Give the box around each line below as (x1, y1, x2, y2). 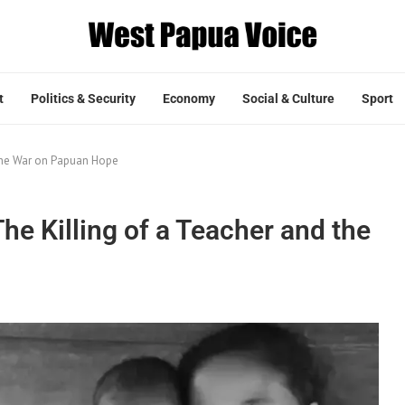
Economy (163, 90, 215, 106)
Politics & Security (31, 90, 136, 106)
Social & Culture (242, 90, 334, 106)
